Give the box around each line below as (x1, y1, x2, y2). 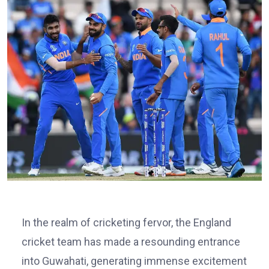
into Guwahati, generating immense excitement (22, 254, 247, 267)
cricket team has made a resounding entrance (22, 235, 240, 248)
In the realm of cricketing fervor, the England (22, 216, 231, 229)
